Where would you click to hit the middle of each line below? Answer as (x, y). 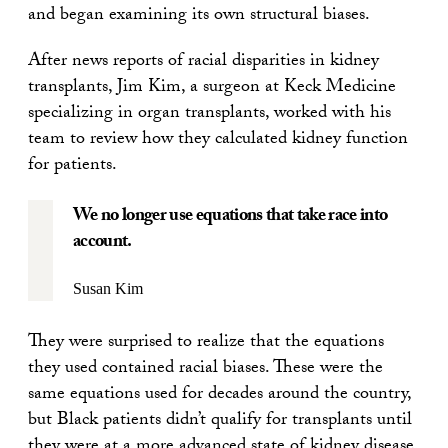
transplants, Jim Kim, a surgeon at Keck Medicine (212, 88)
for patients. (72, 166)
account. (102, 243)
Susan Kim (108, 288)
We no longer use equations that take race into (230, 217)
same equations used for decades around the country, (219, 395)
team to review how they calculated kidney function (218, 140)
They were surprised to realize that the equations (206, 343)
